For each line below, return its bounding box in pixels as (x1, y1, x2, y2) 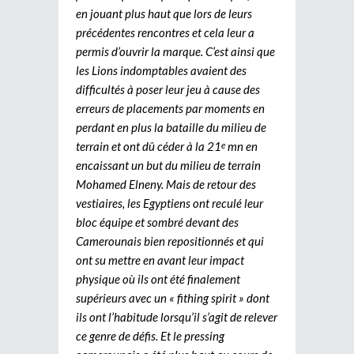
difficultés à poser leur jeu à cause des (76, 81, 260, 96)
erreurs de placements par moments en (76, 100, 265, 115)
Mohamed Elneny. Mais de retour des (76, 176, 256, 191)
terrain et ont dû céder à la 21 (76, 138, 221, 153)
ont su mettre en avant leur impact (76, 252, 244, 267)
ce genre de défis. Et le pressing (76, 328, 224, 343)
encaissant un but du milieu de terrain (76, 157, 261, 172)
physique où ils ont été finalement (76, 271, 240, 286)
